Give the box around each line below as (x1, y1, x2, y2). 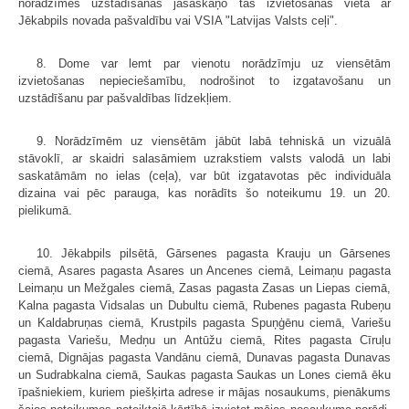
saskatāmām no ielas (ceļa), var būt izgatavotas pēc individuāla (18, 168, 391, 183)
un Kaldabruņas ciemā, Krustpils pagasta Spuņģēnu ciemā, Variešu (18, 315, 391, 330)
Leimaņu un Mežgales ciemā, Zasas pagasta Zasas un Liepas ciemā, (18, 280, 391, 295)
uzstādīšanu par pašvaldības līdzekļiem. (18, 90, 232, 105)
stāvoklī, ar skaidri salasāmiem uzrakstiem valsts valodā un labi (18, 151, 391, 165)
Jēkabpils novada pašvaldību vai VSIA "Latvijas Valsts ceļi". (18, 13, 338, 27)
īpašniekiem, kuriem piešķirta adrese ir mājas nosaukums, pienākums (18, 384, 391, 399)
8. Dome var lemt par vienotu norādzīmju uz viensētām (37, 56, 391, 70)
